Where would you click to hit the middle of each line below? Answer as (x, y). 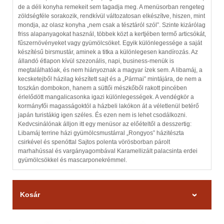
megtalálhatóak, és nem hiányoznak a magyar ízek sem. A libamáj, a (110, 70)
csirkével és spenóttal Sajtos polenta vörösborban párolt (94, 142)
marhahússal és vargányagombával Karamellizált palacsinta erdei (108, 151)
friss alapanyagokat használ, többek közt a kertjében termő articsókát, (112, 34)
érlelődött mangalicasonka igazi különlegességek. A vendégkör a (106, 97)
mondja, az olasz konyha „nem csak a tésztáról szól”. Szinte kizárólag (112, 25)
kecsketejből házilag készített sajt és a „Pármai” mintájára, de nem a (110, 79)
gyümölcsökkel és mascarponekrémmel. (72, 160)
